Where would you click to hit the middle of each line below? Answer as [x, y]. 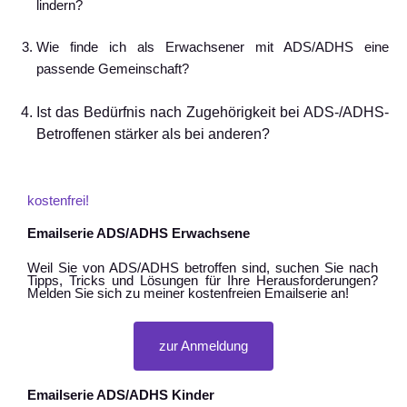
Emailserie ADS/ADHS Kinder [121, 395]
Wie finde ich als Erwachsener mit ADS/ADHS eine [213, 47]
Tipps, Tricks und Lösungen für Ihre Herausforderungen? [203, 280]
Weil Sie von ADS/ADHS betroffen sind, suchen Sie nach [203, 268]
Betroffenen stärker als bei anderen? [153, 134]
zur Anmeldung [203, 346]
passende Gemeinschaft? [113, 69]
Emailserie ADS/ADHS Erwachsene [139, 233]
